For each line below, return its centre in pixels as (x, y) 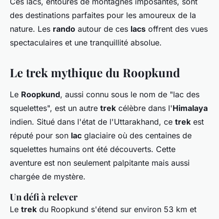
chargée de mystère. (48, 177)
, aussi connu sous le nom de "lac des (130, 95)
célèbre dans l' (144, 108)
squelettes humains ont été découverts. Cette (93, 149)
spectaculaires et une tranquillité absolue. (86, 43)
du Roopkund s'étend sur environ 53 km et (117, 209)
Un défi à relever (44, 197)
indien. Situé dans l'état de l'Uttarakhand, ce (92, 122)
